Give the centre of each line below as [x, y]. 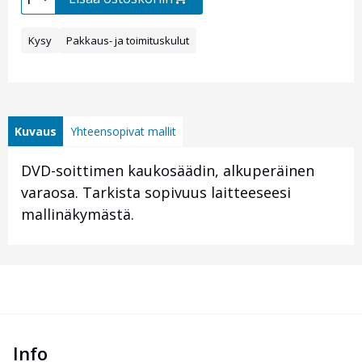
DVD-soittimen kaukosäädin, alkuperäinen [168, 171]
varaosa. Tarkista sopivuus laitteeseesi [156, 193]
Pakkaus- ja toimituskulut [128, 41]
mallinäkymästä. [78, 215]
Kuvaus [36, 132]
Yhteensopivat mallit [123, 132]
